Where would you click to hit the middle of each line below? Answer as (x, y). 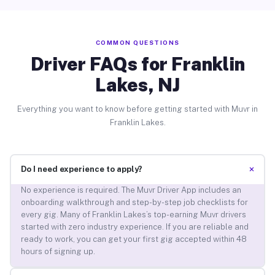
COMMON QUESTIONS (137, 42)
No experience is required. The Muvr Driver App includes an (131, 190)
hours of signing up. (58, 252)
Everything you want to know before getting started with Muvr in (137, 109)
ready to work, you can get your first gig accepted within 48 (134, 239)
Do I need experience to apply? (81, 169)
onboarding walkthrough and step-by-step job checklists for (134, 203)
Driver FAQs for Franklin (137, 64)
